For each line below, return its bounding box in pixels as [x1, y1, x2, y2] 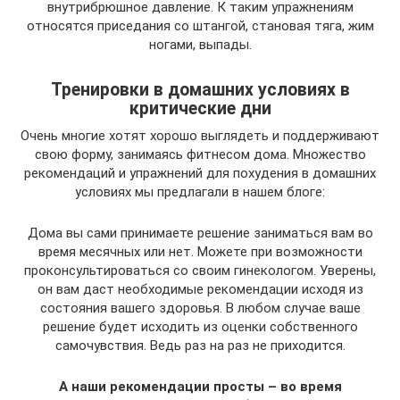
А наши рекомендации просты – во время [58, 379, 342, 395]
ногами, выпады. [148, 37, 252, 53]
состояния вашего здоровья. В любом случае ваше [39, 300, 361, 316]
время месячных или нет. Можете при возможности [37, 244, 362, 260]
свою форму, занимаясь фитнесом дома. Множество [34, 146, 366, 162]
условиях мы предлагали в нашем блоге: [75, 184, 325, 200]
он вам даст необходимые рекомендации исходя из [37, 281, 363, 297]
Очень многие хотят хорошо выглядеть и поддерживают [21, 128, 379, 144]
